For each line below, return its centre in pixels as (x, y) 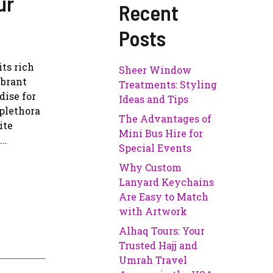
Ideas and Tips (154, 99)
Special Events (155, 148)
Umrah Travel (153, 260)
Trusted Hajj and (158, 246)
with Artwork (153, 211)
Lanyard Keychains (167, 182)
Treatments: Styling (168, 85)
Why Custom (151, 168)
